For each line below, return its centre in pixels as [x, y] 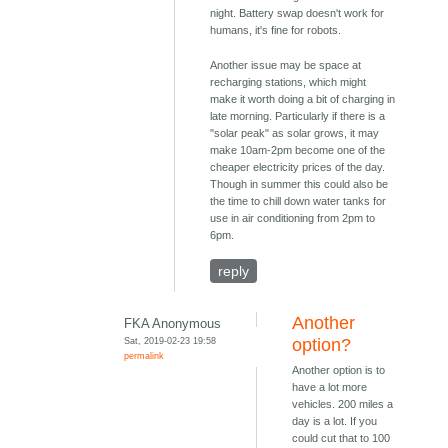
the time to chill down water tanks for [298, 201]
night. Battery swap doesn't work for [297, 13]
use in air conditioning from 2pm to [293, 218]
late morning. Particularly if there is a [298, 116]
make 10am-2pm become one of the [298, 150]
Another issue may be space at [286, 65]
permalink [144, 356]
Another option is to [339, 370]
